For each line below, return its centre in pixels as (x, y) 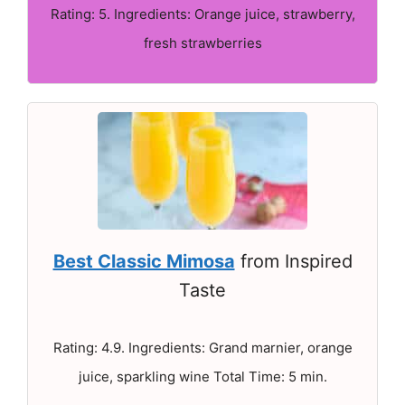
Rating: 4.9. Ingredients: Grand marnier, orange (202, 347)
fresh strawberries (202, 42)
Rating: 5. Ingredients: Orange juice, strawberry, (202, 14)
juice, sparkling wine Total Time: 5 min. (202, 376)
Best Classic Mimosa (144, 261)
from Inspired (293, 261)
